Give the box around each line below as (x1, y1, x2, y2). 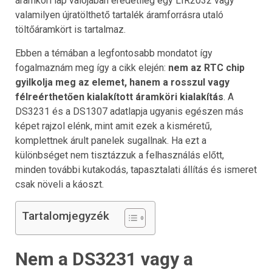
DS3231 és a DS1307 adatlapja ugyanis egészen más (15, 105, 243, 117)
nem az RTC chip (168, 61, 245, 73)
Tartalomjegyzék (22, 208, 109, 223)
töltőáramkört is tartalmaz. (15, 23, 126, 35)
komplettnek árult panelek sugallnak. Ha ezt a (15, 134, 206, 146)
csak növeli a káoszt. (15, 178, 104, 190)
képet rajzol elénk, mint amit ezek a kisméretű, (15, 120, 212, 132)
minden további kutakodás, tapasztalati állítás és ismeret (15, 163, 257, 175)
